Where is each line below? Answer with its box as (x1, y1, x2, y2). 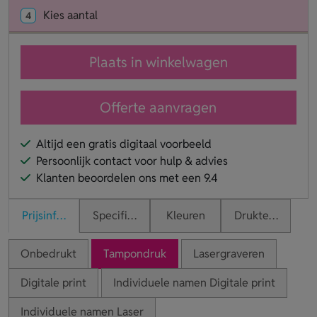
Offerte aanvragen (100, 98, 217, 117)
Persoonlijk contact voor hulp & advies (36, 153, 228, 168)
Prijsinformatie (22, 207, 95, 223)
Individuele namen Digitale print (113, 275, 275, 290)
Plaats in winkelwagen (88, 52, 228, 71)
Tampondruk (103, 246, 166, 261)
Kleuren (166, 207, 205, 223)
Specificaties (93, 207, 157, 223)
